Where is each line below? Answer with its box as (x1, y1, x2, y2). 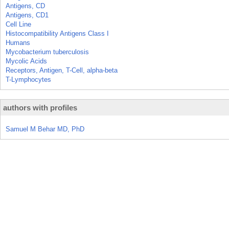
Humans (6, 39, 30, 47)
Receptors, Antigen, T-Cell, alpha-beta (6, 66, 118, 74)
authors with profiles (3, 103, 77, 112)
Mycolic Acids (6, 57, 47, 65)
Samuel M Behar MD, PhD (6, 125, 84, 133)
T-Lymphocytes (6, 76, 51, 83)
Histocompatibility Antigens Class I (6, 30, 109, 37)
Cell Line (6, 20, 31, 28)
